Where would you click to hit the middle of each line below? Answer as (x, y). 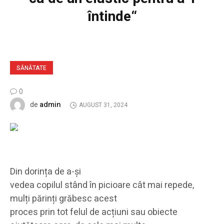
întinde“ (112, 17)
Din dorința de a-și (45, 172)
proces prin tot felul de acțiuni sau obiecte (94, 212)
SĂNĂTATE (31, 68)
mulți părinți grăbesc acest (63, 199)
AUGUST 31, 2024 (103, 105)
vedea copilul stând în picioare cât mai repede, (102, 185)
